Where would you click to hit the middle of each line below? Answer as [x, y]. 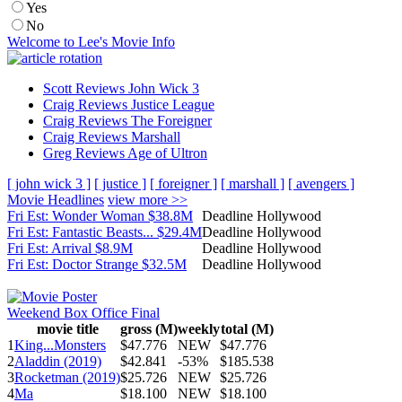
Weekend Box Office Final [83, 313]
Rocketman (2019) [67, 377]
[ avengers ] [321, 184]
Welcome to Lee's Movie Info [91, 42]
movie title [67, 329]
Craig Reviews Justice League [129, 105]
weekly [199, 329]
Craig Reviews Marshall [112, 137]
